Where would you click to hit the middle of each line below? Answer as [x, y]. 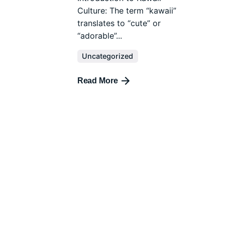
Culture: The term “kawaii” [127, 11]
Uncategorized [108, 56]
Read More [97, 81]
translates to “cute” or [119, 23]
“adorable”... [99, 36]
